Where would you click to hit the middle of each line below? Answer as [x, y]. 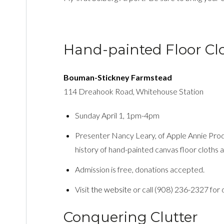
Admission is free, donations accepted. [140, 169]
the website [111, 189]
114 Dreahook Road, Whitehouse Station [133, 91]
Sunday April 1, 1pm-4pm [117, 115]
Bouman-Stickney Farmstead [117, 77]
